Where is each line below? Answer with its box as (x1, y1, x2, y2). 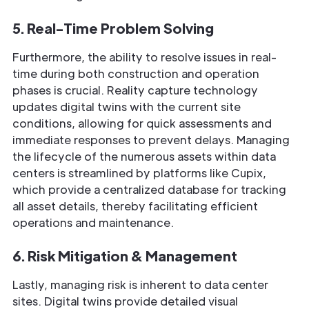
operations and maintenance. (12, 215, 174, 230)
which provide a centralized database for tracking (12, 182, 286, 197)
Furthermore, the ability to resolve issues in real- (12, 50, 277, 65)
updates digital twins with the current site (12, 99, 241, 114)
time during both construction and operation (12, 66, 259, 81)
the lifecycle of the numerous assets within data (12, 149, 276, 164)
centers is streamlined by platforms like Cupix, (12, 166, 266, 181)
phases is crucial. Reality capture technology (12, 83, 258, 98)
